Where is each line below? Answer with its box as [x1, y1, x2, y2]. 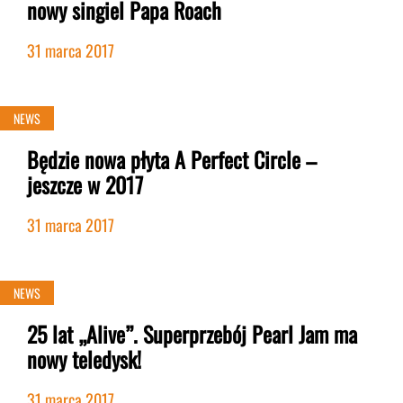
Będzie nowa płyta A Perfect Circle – [27, 143, 317, 175]
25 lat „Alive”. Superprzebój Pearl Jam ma [27, 318, 357, 350]
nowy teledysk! [27, 343, 141, 375]
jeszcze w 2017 [27, 168, 143, 201]
